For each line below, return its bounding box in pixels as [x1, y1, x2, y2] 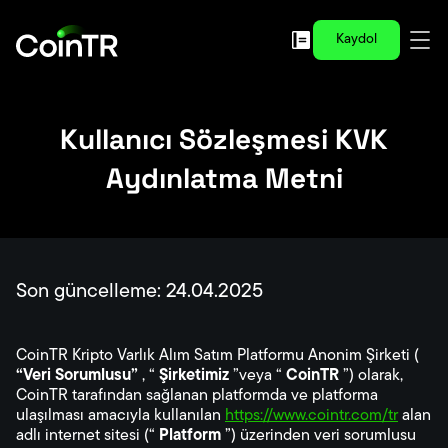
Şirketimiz [159, 368, 229, 384]
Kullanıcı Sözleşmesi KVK [60, 121, 388, 157]
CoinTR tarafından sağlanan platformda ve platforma [16, 388, 378, 404]
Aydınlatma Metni [105, 160, 343, 196]
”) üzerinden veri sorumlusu [221, 428, 416, 444]
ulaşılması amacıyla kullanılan [16, 408, 225, 424]
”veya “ [229, 368, 286, 384]
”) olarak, [339, 368, 403, 384]
